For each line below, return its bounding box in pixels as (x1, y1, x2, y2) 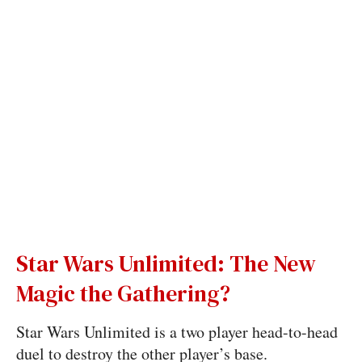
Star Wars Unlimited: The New (15, 248, 316, 279)
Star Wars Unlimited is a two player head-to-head (15, 321, 338, 343)
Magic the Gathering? (15, 278, 230, 309)
